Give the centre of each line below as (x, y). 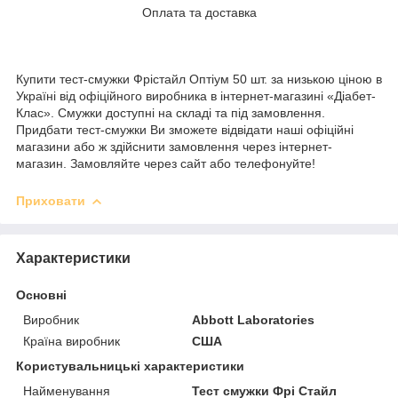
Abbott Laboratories (254, 319)
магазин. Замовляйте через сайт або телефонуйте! (166, 163)
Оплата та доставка (199, 12)
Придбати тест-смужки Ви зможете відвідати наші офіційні (185, 129)
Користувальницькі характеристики (130, 366)
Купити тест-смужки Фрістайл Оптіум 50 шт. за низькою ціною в (199, 79)
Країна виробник (72, 341)
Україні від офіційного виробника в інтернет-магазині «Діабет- (196, 96)
